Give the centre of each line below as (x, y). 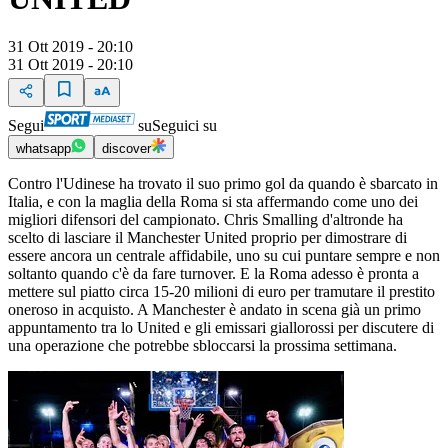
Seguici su (184, 126)
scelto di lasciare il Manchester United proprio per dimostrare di (207, 238)
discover (126, 149)
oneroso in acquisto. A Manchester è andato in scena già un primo (214, 310)
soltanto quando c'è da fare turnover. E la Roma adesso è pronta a (213, 274)
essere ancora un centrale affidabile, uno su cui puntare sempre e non (224, 256)
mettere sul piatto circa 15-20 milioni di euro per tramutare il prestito (221, 292)
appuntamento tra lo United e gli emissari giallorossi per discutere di (221, 328)
